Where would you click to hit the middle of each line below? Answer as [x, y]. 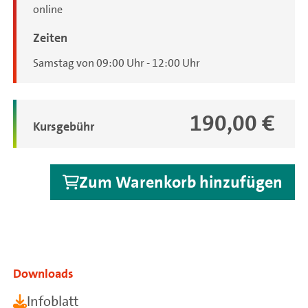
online [47, 10]
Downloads [44, 274]
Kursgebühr [63, 127]
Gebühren [58, 120]
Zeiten [50, 38]
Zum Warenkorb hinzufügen [180, 183]
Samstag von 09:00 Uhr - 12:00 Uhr [116, 63]
